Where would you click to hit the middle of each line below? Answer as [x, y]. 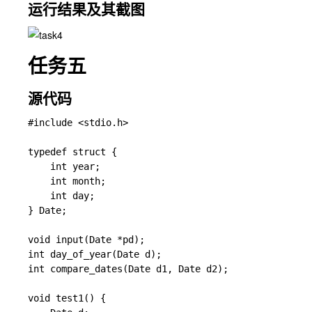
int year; [64, 166]
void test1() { [67, 298]
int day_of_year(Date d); [136, 254]
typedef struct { [72, 152]
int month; [67, 181]
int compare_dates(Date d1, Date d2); [136, 269]
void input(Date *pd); [139, 240]
